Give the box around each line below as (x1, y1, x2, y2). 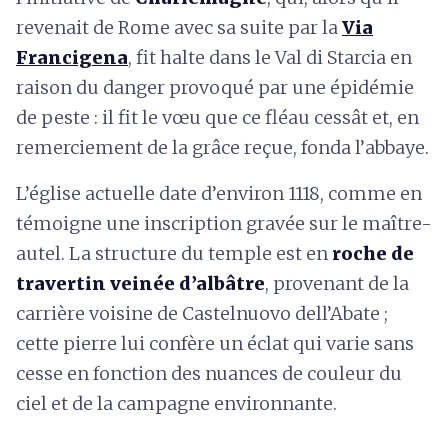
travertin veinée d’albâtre (16, 272, 265, 295)
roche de (332, 242, 414, 265)
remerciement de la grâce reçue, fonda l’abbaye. (16, 136, 429, 159)
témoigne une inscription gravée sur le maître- (16, 212, 432, 235)
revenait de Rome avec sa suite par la (16, 16, 342, 39)
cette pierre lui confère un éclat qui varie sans (16, 332, 414, 355)
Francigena (16, 46, 128, 69)
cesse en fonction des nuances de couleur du (16, 362, 402, 385)
